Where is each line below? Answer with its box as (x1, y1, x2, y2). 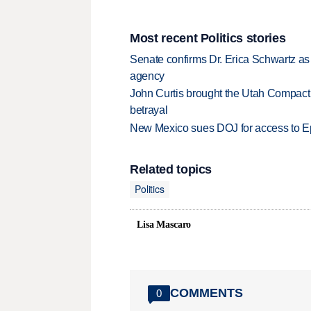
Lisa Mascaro (137, 219, 192, 230)
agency (130, 69, 165, 82)
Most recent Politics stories (130, 31, 286, 46)
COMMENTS (170, 286, 243, 301)
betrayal (130, 104, 168, 117)
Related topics (130, 162, 212, 176)
